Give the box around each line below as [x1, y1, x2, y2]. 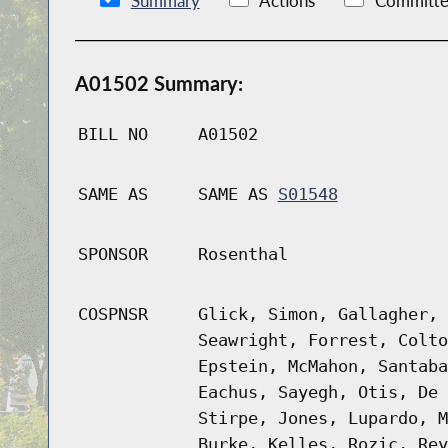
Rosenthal [197, 244, 288, 265]
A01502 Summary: [74, 71, 243, 96]
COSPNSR [77, 304, 148, 325]
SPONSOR [77, 244, 148, 265]
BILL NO [77, 124, 148, 145]
